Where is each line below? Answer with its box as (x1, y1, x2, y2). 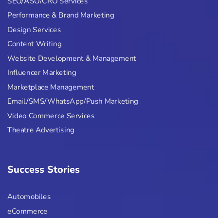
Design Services (7, 24, 61, 35)
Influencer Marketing (7, 68, 76, 78)
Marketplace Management (7, 82, 94, 92)
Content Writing (7, 39, 62, 50)
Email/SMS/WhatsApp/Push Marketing (7, 96, 138, 107)
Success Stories (7, 163, 80, 177)
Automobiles (7, 192, 51, 202)
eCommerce (7, 206, 48, 217)
